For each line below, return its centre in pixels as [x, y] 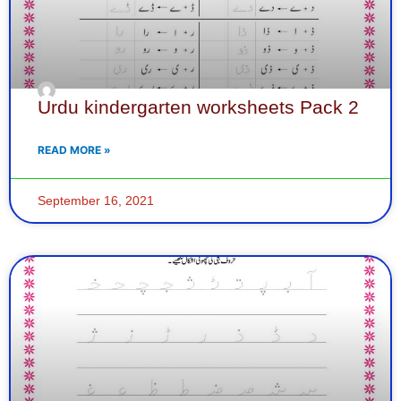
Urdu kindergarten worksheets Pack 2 [198, 107]
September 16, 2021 [96, 200]
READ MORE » [74, 149]
